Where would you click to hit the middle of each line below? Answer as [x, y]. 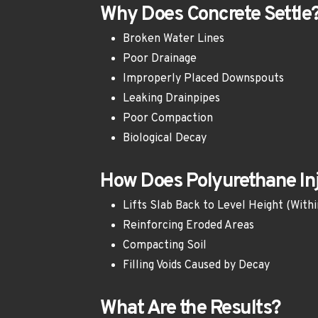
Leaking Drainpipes [171, 98]
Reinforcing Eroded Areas [188, 225]
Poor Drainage [160, 59]
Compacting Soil [165, 245]
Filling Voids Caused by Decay [198, 265]
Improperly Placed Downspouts [203, 78]
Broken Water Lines [174, 39]
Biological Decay [165, 138]
